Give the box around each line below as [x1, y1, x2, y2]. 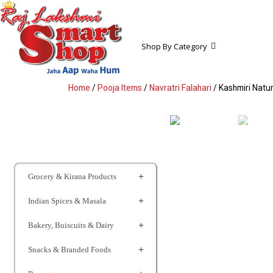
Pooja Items [97, 82, 142, 93]
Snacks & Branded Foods [28, 244, 112, 254]
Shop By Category [141, 41, 208, 52]
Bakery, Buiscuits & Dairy [28, 220, 115, 230]
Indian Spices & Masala [28, 196, 107, 205]
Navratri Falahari [149, 82, 211, 93]
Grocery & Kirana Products [28, 171, 117, 181]
